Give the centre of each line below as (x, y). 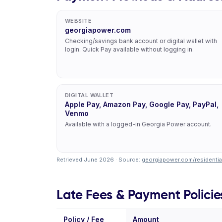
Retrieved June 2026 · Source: (99, 160)
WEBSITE (79, 21)
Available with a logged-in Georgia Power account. (138, 124)
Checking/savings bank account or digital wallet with (141, 41)
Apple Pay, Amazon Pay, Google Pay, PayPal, (142, 104)
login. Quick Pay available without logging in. (129, 49)
